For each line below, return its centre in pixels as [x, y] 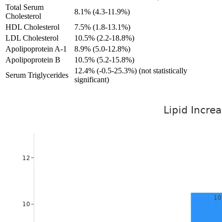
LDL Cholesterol [32, 38]
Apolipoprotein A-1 [36, 49]
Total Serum [25, 7]
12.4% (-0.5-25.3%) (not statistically [131, 70]
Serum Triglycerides [37, 75]
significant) [92, 79]
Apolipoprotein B [33, 59]
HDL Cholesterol [32, 27]
